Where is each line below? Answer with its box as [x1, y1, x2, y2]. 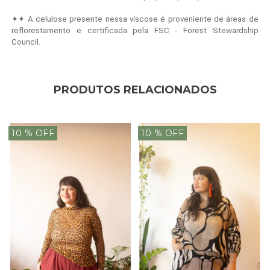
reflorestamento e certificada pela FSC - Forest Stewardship [11, 25, 259, 35]
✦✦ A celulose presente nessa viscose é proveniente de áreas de [11, 14, 259, 24]
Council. [11, 37, 41, 46]
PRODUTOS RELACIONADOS [53, 83, 217, 96]
